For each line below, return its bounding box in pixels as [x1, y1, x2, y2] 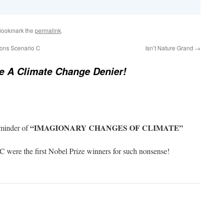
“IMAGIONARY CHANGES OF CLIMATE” [30, 122, 183, 133]
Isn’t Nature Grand [145, 43, 195, 52]
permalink [35, 26, 61, 34]
